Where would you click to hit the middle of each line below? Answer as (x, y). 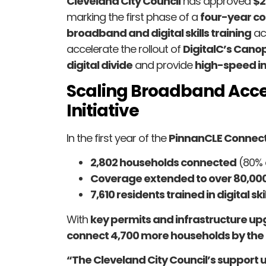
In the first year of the (118, 138)
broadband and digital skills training (159, 33)
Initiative (103, 111)
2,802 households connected (163, 163)
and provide (164, 65)
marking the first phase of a (133, 17)
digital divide (99, 65)
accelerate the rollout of (125, 49)
